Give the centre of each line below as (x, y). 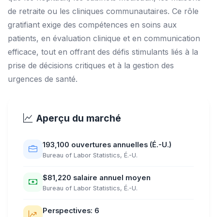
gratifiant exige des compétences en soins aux (92, 25)
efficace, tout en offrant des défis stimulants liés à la (103, 52)
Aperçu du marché (79, 118)
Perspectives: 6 (71, 211)
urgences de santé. (43, 79)
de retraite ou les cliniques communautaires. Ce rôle (103, 11)
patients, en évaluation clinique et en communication (104, 38)
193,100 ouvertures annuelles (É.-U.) (107, 145)
